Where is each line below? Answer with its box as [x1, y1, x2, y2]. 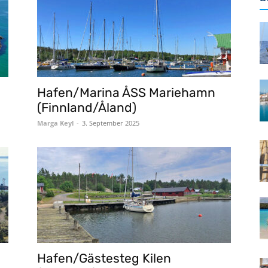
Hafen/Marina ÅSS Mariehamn [37, 85, 215, 100]
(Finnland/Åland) [37, 100, 136, 115]
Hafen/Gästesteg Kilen [37, 251, 171, 266]
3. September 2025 [82, 118, 139, 127]
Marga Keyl [37, 118, 74, 127]
